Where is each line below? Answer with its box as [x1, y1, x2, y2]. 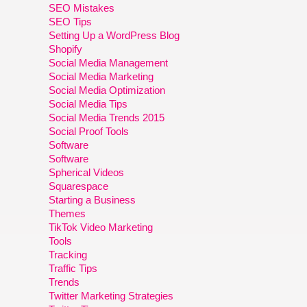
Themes [49, 207, 86, 219]
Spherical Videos [49, 166, 125, 178]
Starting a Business [49, 193, 136, 206]
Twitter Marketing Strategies [49, 289, 174, 302]
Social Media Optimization [49, 84, 166, 96]
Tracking [49, 248, 88, 260]
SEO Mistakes [49, 1, 115, 14]
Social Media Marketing [49, 70, 154, 82]
